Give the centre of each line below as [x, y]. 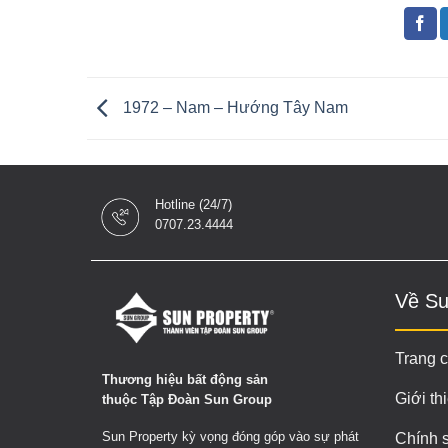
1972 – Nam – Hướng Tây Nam [233, 107]
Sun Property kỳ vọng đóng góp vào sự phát [230, 436]
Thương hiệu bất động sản [185, 379]
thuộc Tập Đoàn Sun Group [187, 399]
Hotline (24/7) [193, 204]
